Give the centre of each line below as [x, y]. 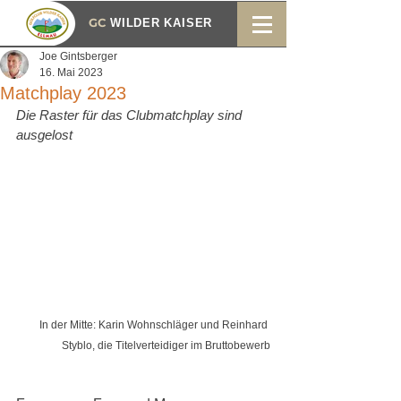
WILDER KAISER [162, 23]
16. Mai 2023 [71, 73]
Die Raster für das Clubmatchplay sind [131, 115]
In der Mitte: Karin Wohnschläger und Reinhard [155, 325]
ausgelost [44, 135]
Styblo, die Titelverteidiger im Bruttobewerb [166, 346]
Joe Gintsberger [78, 56]
